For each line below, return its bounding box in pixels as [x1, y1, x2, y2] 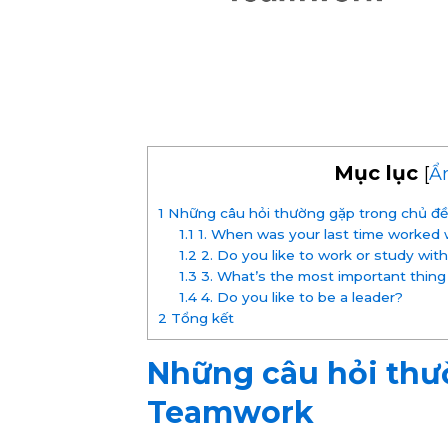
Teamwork [147, 393, 314, 431]
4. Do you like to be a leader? [196, 288, 403, 305]
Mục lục [334, 160, 418, 185]
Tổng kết [167, 309, 234, 326]
